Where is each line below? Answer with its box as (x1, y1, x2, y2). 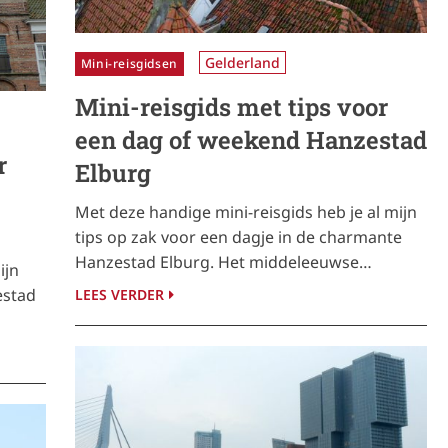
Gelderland (204, 53, 280, 73)
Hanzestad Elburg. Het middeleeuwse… (74, 251, 372, 274)
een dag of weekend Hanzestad (74, 124, 427, 157)
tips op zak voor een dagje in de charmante (74, 226, 402, 249)
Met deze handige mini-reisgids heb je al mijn (74, 201, 417, 224)
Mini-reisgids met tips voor (74, 91, 388, 124)
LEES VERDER (74, 285, 164, 305)
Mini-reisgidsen (80, 55, 178, 73)
